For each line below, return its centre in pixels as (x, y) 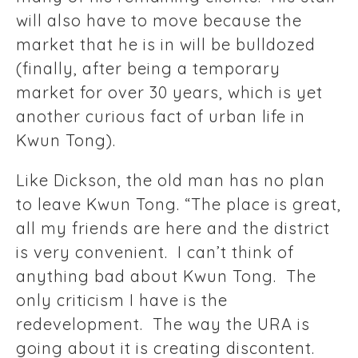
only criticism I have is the (122, 300)
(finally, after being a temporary (148, 69)
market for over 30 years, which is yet (169, 93)
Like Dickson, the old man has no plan (171, 181)
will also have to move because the (159, 21)
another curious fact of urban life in (161, 117)
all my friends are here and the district (173, 229)
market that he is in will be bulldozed (166, 45)
